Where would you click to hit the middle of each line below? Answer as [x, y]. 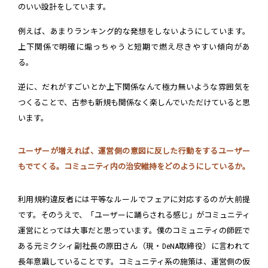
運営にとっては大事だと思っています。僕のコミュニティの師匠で [134, 231]
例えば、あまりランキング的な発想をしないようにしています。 [134, 32]
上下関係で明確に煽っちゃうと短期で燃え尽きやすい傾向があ [134, 47]
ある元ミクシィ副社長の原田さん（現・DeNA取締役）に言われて [134, 246]
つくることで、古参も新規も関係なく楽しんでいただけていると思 [134, 103]
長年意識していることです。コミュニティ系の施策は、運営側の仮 [134, 262]
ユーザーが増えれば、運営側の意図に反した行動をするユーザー [134, 151]
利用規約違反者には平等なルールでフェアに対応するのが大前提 [134, 200]
